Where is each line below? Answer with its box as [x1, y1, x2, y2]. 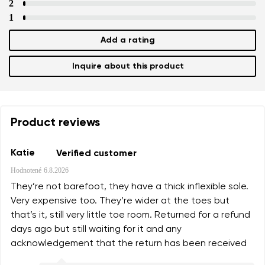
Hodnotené [11, 166, 41, 174]
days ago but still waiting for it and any [11, 224, 182, 234]
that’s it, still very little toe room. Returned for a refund [11, 210, 250, 220]
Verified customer [56, 148, 137, 159]
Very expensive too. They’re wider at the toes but [11, 196, 230, 206]
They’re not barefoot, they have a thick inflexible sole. [11, 182, 248, 192]
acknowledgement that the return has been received [11, 238, 247, 248]
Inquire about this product [72, 62, 184, 70]
